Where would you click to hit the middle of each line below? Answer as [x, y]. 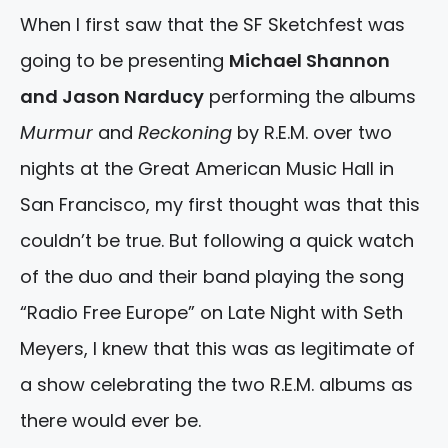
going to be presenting [124, 61]
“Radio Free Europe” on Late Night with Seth [211, 313]
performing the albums [310, 97]
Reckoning [185, 133]
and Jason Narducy [112, 97]
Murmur [56, 133]
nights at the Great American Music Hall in [207, 169]
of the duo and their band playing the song [212, 277]
